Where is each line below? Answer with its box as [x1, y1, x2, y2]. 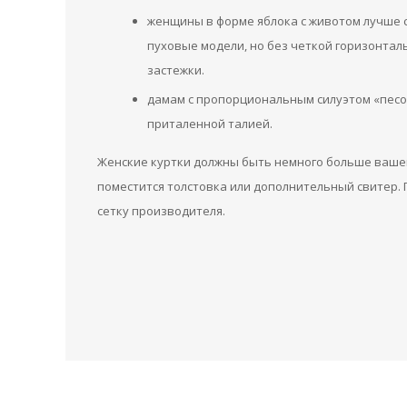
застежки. [147, 62, 204, 78]
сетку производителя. [97, 203, 225, 219]
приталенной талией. [147, 115, 273, 132]
